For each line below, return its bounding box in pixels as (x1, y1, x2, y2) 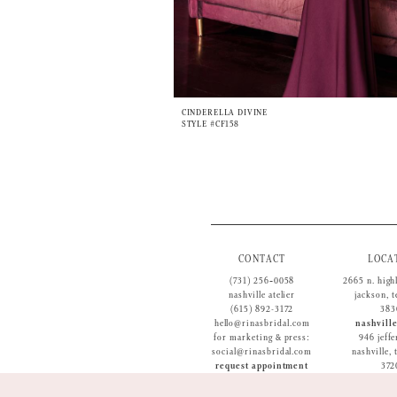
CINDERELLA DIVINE (181, 107, 269, 119)
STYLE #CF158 (181, 119, 239, 130)
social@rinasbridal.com (212, 345, 313, 358)
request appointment (215, 359, 309, 372)
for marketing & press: (214, 331, 311, 344)
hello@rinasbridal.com (214, 316, 310, 330)
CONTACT (238, 253, 285, 267)
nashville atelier (229, 288, 296, 301)
